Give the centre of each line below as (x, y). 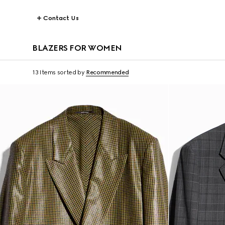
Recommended (107, 72)
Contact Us (61, 18)
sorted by (71, 72)
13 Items (44, 72)
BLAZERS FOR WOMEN (77, 48)
